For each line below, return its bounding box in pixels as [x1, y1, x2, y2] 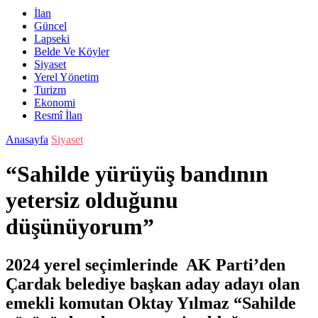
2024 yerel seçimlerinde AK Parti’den [6, 255, 285, 274]
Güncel [34, 20, 67, 32]
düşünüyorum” [6, 214, 154, 240]
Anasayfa [6, 133, 48, 146]
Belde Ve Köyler [34, 45, 109, 57]
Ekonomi [34, 97, 75, 109]
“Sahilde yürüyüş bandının [6, 161, 268, 187]
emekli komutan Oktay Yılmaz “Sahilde [6, 293, 296, 312]
